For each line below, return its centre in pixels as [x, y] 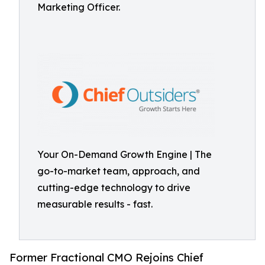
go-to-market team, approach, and [119, 171]
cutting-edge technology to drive [114, 188]
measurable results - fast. [95, 204]
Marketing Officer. [79, 7]
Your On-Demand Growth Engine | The [125, 154]
